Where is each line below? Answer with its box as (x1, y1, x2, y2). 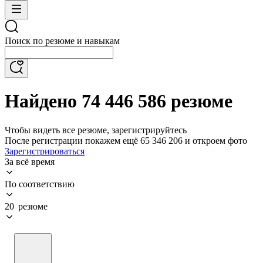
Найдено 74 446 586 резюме (5, 90, 232, 112)
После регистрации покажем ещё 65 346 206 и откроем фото (5, 135, 247, 146)
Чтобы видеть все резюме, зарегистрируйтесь (5, 124, 187, 135)
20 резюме (5, 201, 48, 211)
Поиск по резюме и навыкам (5, 36, 120, 46)
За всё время (5, 156, 55, 167)
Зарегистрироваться (5, 146, 85, 156)
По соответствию (5, 178, 75, 189)
